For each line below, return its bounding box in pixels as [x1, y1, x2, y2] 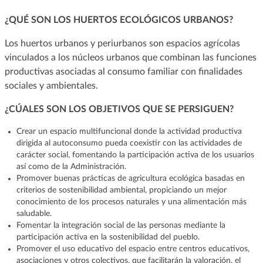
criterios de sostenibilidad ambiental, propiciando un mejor [16, 186, 227, 194]
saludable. [16, 209, 52, 218]
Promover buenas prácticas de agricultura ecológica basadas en [16, 174, 245, 183]
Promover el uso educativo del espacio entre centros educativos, [16, 244, 249, 253]
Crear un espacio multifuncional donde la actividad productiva [16, 127, 242, 136]
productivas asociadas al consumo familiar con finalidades [4, 66, 242, 76]
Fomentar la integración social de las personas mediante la [16, 221, 225, 230]
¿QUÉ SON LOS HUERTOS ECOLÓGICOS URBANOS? [4, 15, 233, 25]
